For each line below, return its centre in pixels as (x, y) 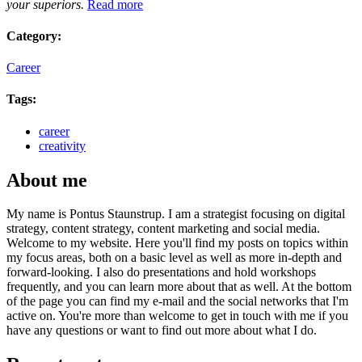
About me (47, 180)
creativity (62, 145)
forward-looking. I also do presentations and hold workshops (161, 272)
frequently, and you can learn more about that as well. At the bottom (179, 287)
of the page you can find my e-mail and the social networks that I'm (177, 301)
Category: (34, 36)
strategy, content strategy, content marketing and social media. (163, 229)
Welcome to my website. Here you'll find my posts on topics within (177, 243)
